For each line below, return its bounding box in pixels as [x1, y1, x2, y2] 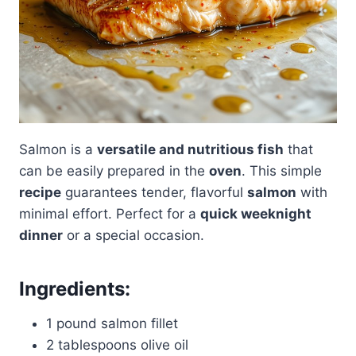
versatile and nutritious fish [97, 141, 284, 157]
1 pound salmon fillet [46, 315, 178, 331]
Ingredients [19, 277, 125, 300]
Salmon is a [19, 141, 97, 157]
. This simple [242, 162, 322, 179]
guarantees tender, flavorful [61, 184, 247, 200]
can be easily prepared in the [19, 162, 209, 179]
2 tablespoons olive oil [46, 336, 188, 353]
